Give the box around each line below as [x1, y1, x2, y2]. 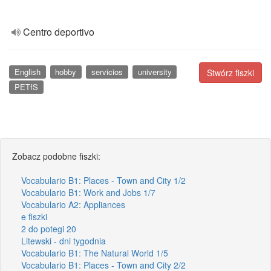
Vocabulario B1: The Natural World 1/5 [21, 246, 168, 259]
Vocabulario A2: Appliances [21, 198, 125, 211]
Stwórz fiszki [207, 67, 254, 79]
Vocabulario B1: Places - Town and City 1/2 [21, 174, 186, 186]
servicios [91, 66, 123, 77]
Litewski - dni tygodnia [21, 234, 106, 247]
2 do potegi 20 [21, 222, 76, 235]
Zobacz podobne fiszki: [12, 149, 100, 162]
